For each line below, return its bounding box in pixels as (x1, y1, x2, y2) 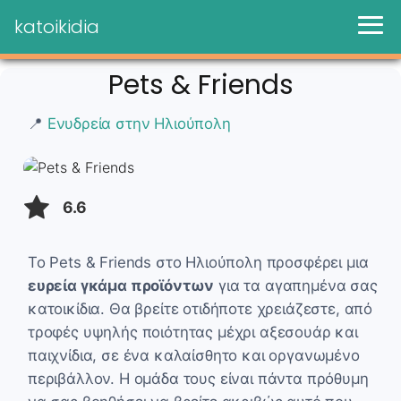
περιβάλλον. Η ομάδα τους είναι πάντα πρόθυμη (28, 369, 369, 388)
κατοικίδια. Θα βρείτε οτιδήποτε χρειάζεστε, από (28, 299, 373, 318)
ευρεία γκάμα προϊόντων (28, 276, 215, 294)
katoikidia (14, 14, 99, 39)
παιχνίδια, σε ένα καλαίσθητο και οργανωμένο (28, 346, 360, 364)
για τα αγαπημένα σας (214, 276, 378, 294)
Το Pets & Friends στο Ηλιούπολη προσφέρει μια (28, 252, 369, 271)
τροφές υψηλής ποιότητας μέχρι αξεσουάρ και (28, 322, 358, 341)
